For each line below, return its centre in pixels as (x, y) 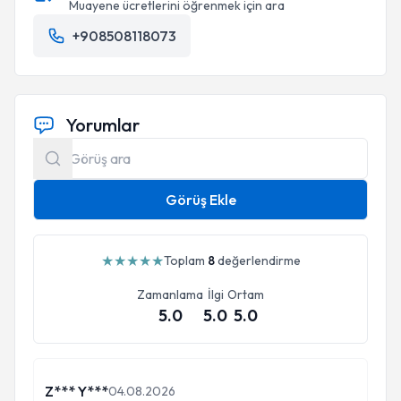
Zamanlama (170, 294)
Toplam (185, 260)
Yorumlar (102, 125)
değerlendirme (257, 260)
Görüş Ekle (200, 200)
